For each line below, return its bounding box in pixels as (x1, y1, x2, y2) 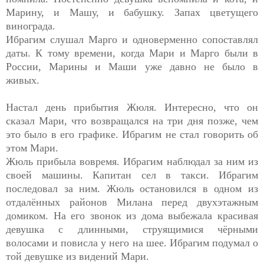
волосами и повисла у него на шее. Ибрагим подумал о (6, 236, 258, 249)
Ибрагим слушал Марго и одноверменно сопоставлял (6, 33, 258, 45)
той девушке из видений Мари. (6, 250, 152, 262)
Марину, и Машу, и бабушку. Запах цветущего (6, 6, 258, 18)
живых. (6, 74, 42, 86)
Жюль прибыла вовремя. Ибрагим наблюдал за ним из (6, 155, 258, 167)
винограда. (6, 19, 55, 32)
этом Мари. (6, 141, 58, 154)
